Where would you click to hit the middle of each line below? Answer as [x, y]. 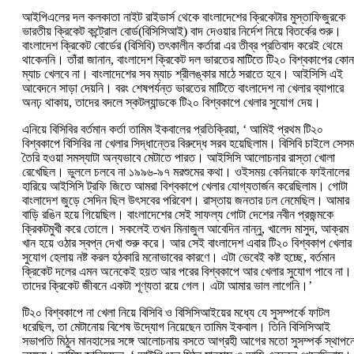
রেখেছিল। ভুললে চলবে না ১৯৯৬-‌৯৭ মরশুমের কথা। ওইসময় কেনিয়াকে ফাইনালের [186, 172]
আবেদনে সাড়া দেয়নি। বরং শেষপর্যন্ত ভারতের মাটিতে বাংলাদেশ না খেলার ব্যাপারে [183, 88]
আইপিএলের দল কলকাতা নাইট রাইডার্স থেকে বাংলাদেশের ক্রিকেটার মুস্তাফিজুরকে [184, 17]
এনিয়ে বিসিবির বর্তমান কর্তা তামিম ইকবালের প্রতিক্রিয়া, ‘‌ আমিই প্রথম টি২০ [173, 130]
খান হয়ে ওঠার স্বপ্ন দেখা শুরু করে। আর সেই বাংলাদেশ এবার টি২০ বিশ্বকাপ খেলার [187, 243]
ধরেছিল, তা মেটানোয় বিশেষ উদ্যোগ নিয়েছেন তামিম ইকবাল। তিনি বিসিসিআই [176, 327]
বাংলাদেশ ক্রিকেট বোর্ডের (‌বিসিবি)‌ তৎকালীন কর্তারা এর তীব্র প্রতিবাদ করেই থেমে [182, 46]
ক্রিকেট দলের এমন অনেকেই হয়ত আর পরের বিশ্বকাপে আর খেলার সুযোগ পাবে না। [187, 272]
